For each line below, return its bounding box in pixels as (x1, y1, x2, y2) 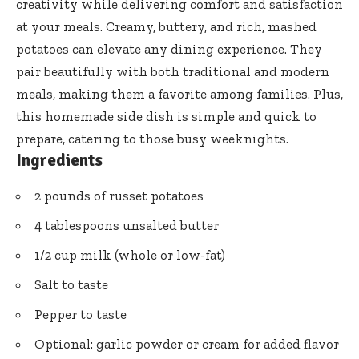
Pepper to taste (34, 306, 127, 323)
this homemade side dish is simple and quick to (16, 108, 317, 125)
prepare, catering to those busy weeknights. (16, 131, 288, 147)
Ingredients (16, 150, 103, 171)
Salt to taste (34, 276, 108, 293)
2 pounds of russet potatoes (34, 188, 204, 204)
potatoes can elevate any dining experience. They (16, 41, 322, 58)
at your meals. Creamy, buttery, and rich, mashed (16, 18, 317, 35)
